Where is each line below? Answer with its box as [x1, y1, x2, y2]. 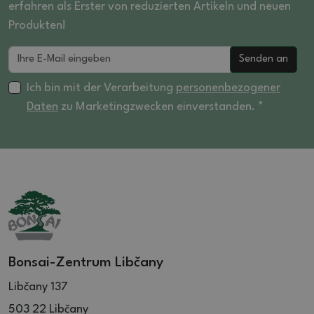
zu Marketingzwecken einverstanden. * [58, 100, 264, 113]
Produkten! [8, 19, 66, 32]
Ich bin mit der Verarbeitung [27, 81, 176, 94]
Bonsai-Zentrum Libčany [8, 255, 163, 270]
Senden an [239, 53, 288, 64]
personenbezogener [176, 81, 280, 94]
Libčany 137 [8, 280, 68, 293]
